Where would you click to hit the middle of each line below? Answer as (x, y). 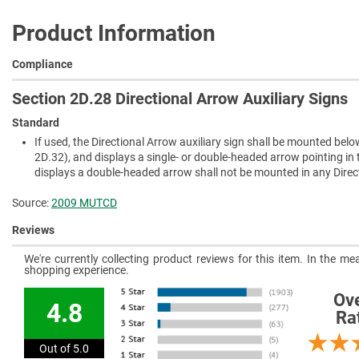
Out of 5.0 (64, 349)
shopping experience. (77, 270)
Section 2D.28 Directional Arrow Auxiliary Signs (180, 98)
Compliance (42, 64)
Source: (32, 203)
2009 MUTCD (84, 203)
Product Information (114, 33)
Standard (36, 122)
